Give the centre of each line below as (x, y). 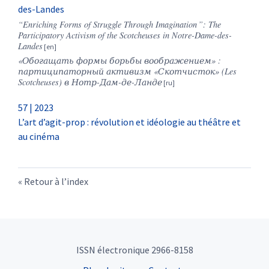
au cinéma (39, 137)
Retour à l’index (56, 182)
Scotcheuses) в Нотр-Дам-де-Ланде (90, 82)
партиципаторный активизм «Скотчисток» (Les (127, 71)
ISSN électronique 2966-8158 (134, 250)
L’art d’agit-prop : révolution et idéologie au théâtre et (129, 122)
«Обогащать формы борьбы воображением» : (119, 61)
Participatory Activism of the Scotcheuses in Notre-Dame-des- (125, 35)
